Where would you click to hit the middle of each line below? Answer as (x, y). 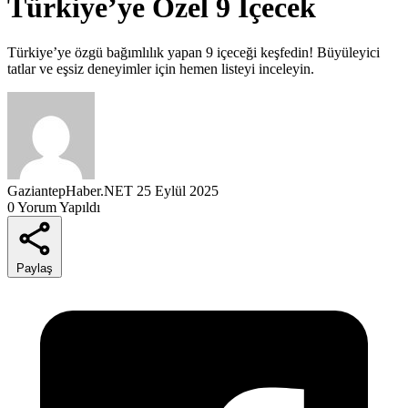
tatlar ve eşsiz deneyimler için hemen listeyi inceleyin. (161, 68)
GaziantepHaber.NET (70, 190)
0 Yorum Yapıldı (54, 207)
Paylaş (35, 268)
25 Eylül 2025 (178, 190)
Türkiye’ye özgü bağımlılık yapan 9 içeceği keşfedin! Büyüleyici (194, 52)
